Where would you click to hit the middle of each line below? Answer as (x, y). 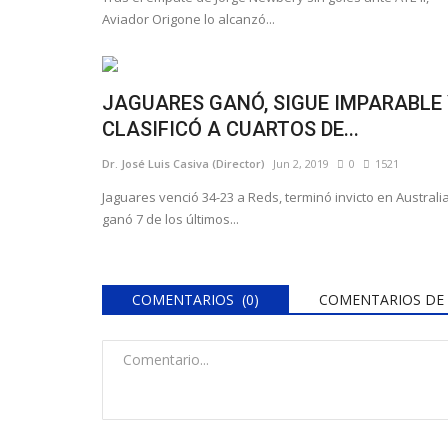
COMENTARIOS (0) (195, 299)
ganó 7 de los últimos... (170, 218)
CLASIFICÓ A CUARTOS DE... (230, 128)
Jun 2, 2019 (301, 163)
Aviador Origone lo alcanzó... (188, 18)
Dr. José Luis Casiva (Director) (183, 163)
